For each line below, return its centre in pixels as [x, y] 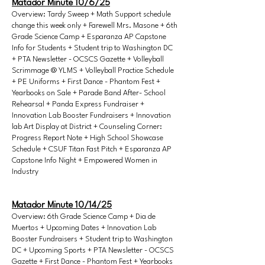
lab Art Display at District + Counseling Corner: [87, 127]
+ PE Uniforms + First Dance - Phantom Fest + [86, 82]
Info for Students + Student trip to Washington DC [92, 48]
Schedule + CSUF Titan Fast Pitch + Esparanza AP [92, 149]
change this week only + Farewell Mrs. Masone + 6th [95, 26]
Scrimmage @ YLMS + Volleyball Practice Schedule [93, 71]
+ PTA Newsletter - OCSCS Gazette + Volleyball [88, 59]
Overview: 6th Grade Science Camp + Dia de [84, 217]
